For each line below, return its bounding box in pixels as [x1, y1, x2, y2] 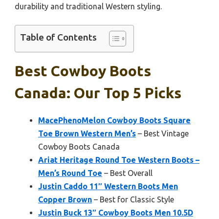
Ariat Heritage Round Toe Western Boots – [38, 155, 199, 164]
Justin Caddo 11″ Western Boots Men [38, 181, 178, 191]
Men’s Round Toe [38, 168, 102, 177]
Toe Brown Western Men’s [38, 129, 136, 138]
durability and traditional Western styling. [15, 1, 162, 11]
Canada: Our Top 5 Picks [15, 84, 181, 101]
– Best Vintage [136, 129, 189, 138]
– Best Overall [102, 168, 153, 177]
